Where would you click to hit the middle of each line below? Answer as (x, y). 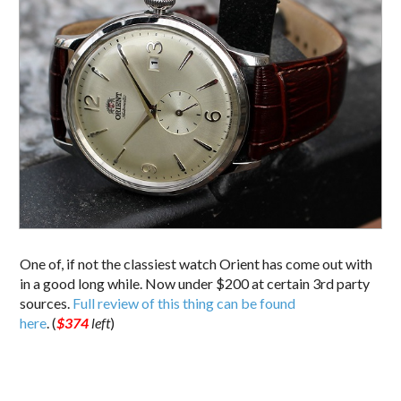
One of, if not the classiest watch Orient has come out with (196, 264)
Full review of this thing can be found (184, 303)
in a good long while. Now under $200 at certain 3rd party (195, 284)
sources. (47, 303)
